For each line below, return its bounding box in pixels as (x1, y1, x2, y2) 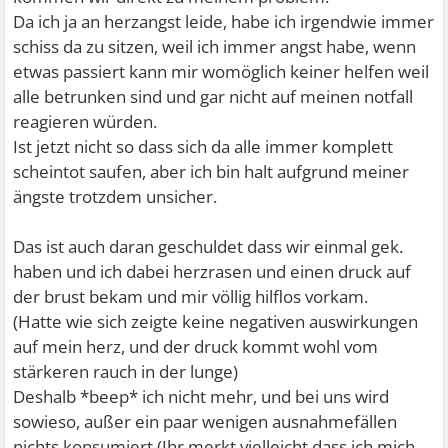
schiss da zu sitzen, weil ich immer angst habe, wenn (13, 35, 417, 59)
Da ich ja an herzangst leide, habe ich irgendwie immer (13, 10, 435, 34)
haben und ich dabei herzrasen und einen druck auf (13, 260, 412, 284)
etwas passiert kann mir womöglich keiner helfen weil (13, 60, 430, 84)
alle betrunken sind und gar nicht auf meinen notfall (13, 85, 414, 109)
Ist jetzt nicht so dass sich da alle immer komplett (13, 135, 394, 159)
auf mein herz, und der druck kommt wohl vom (13, 335, 379, 359)
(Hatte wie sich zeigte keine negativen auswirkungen (13, 310, 419, 334)
